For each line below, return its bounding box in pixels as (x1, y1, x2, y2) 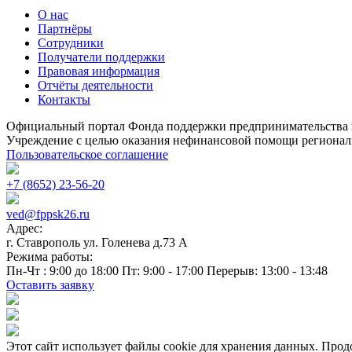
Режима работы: (6, 250, 93, 264)
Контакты (38, 93, 90, 107)
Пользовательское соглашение (6, 148, 168, 162)
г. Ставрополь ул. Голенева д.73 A (6, 236, 188, 250)
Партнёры (38, 22, 92, 36)
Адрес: (6, 222, 42, 236)
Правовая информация (38, 64, 159, 79)
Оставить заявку (6, 278, 94, 292)
